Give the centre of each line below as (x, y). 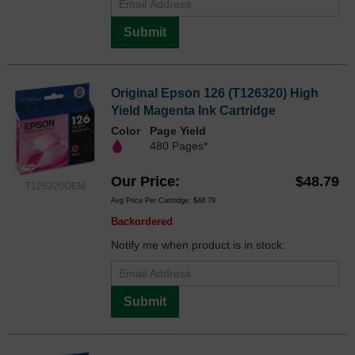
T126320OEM (55, 187)
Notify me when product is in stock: (198, 244)
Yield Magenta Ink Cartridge (193, 111)
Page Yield (178, 131)
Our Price (143, 181)
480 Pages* (179, 146)
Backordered (142, 221)
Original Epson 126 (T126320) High (215, 94)
